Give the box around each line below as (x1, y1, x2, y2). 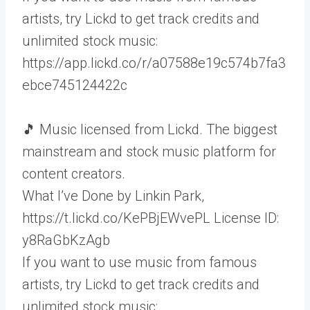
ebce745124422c (22, 77, 127, 93)
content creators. (22, 165, 125, 182)
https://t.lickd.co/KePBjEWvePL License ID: (22, 210, 279, 226)
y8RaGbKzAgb (22, 232, 110, 248)
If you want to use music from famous (22, 254, 257, 271)
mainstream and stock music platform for (22, 143, 276, 160)
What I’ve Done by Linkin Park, (22, 188, 204, 204)
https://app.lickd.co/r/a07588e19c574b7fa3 (22, 55, 286, 71)
